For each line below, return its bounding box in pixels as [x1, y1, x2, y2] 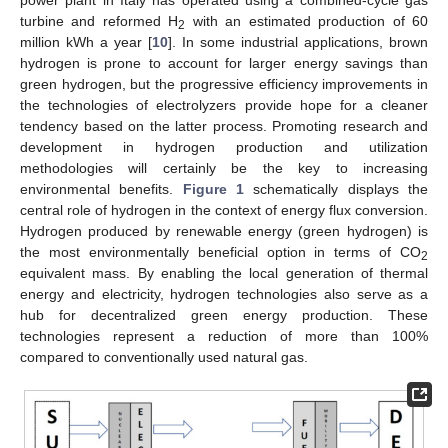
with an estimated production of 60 [185, 12, 429, 29]
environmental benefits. [20, 180, 183, 197]
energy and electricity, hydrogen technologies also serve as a [20, 285, 428, 302]
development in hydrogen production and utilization [20, 138, 428, 155]
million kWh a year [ [20, 33, 152, 50]
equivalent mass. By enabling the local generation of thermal [20, 264, 428, 281]
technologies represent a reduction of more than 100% [20, 327, 428, 344]
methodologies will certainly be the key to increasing [20, 159, 428, 176]
